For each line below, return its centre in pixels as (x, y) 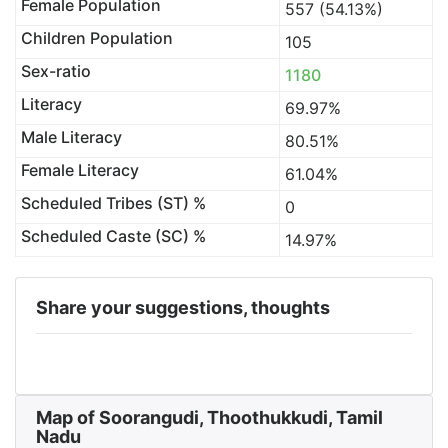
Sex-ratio (55, 71)
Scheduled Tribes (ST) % (113, 203)
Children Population (96, 38)
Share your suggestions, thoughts (183, 307)
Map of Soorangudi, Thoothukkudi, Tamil (209, 417)
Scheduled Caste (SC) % (113, 236)
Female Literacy (79, 170)
